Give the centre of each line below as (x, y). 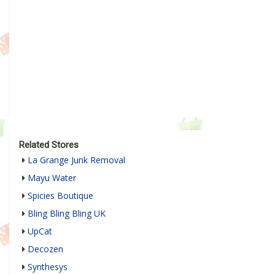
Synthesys (48, 266)
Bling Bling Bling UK (67, 213)
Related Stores (49, 145)
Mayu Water (52, 177)
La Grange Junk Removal (76, 160)
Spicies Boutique (60, 195)
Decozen (45, 249)
